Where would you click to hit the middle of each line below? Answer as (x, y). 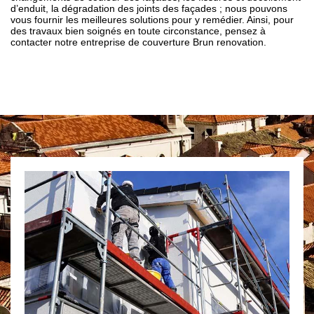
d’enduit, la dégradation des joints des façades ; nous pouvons (149, 9)
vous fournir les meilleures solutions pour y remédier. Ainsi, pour (152, 20)
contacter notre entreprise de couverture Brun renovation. (138, 42)
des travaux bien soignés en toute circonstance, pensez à (138, 31)
